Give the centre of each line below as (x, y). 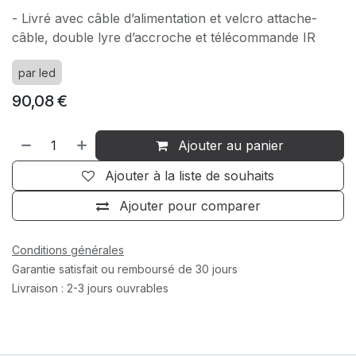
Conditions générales (68, 250)
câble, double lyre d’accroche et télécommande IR (164, 38)
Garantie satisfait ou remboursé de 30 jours (125, 269)
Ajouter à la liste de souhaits (190, 176)
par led (37, 73)
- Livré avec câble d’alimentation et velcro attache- (164, 19)
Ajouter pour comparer (190, 206)
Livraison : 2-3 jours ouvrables (90, 288)
